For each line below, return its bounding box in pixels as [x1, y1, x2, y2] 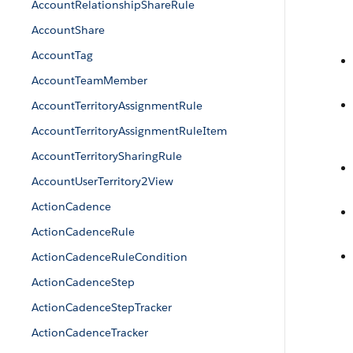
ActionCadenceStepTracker [32, 300, 172, 314]
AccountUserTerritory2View [32, 174, 173, 188]
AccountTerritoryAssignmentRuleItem [32, 124, 227, 138]
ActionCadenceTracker [32, 325, 148, 340]
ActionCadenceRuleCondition [32, 250, 188, 264]
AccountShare [32, 23, 105, 37]
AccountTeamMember [32, 73, 147, 87]
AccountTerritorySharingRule [32, 149, 182, 163]
